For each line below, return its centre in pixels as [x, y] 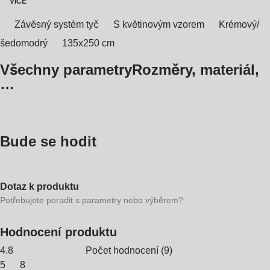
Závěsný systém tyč [57, 24]
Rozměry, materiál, [196, 69]
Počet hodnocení [122, 250]
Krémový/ [239, 24]
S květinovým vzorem [159, 24]
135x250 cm [88, 43]
